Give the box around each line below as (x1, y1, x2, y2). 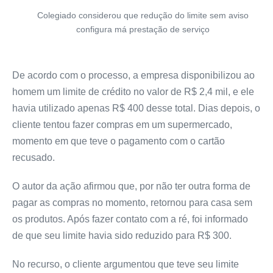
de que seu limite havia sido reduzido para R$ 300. (12, 230, 232, 241)
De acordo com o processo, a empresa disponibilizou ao (12, 69, 255, 80)
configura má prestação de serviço (76, 24, 210, 34)
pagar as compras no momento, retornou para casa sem (12, 197, 252, 208)
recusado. (12, 152, 55, 163)
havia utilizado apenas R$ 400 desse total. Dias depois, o (12, 102, 260, 113)
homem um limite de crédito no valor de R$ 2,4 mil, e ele (12, 86, 254, 97)
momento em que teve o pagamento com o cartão (12, 135, 225, 146)
